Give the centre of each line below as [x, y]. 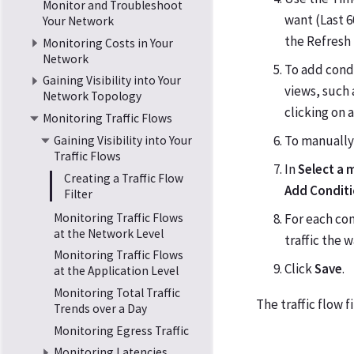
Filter [78, 194]
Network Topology [92, 96]
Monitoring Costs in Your [108, 43]
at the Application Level [116, 271]
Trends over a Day [100, 309]
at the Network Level [108, 233]
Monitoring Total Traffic [117, 293]
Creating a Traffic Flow [124, 178]
